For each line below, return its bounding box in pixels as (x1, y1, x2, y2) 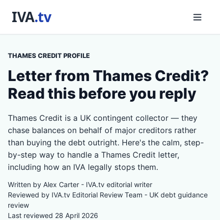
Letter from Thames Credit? (8, 67, 209, 84)
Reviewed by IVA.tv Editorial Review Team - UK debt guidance (8, 191, 208, 199)
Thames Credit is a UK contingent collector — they (8, 113, 197, 123)
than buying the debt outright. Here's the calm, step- (8, 137, 204, 147)
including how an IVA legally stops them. (8, 162, 158, 172)
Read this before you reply (8, 84, 196, 102)
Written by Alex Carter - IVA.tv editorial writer (8, 180, 152, 189)
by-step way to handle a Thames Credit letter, (8, 150, 179, 160)
